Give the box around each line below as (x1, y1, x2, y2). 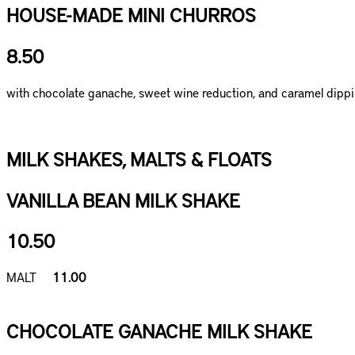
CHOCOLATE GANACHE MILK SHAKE (6, 318, 312, 344)
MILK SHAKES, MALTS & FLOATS (6, 145, 272, 171)
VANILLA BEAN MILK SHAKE (6, 186, 240, 212)
